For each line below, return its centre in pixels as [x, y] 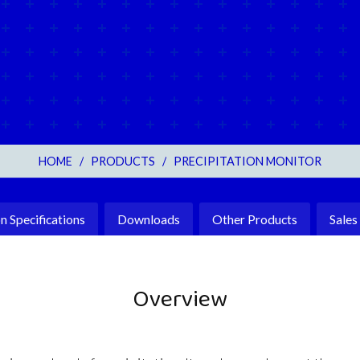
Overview [180, 299]
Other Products [255, 219]
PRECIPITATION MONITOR [247, 161]
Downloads [149, 219]
